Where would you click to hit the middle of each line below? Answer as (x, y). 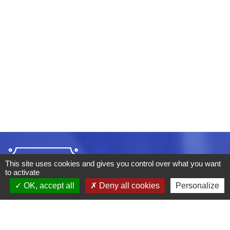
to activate (22, 172)
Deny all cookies (128, 186)
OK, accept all (48, 186)
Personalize (197, 186)
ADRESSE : (30, 218)
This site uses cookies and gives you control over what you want (113, 164)
